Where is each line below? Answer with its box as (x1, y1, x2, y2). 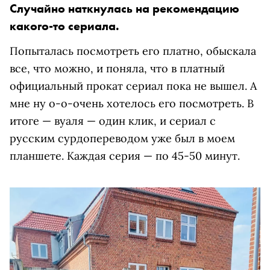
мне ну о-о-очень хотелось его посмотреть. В (10, 96, 254, 110)
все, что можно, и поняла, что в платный (10, 61, 225, 75)
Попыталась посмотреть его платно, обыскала (10, 44, 256, 58)
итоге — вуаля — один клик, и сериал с (10, 114, 216, 128)
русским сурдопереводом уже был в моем (10, 131, 235, 145)
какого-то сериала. (10, 18, 119, 34)
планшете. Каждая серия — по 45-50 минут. (10, 149, 240, 163)
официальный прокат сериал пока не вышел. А (10, 79, 257, 93)
